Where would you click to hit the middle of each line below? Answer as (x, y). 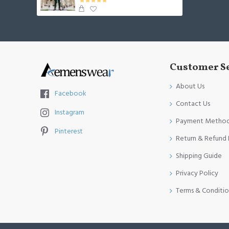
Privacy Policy (197, 174)
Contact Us (193, 104)
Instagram (70, 113)
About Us (190, 87)
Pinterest (69, 132)
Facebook (71, 94)
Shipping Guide (199, 156)
